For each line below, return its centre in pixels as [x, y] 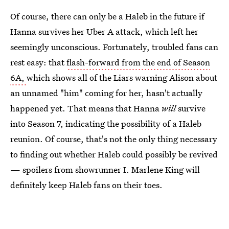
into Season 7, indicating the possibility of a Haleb [106, 123]
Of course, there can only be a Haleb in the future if [107, 16]
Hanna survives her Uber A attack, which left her [104, 31]
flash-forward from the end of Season [138, 62]
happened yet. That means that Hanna [86, 108]
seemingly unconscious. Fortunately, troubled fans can [114, 47]
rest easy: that [38, 62]
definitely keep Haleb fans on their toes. [86, 185]
